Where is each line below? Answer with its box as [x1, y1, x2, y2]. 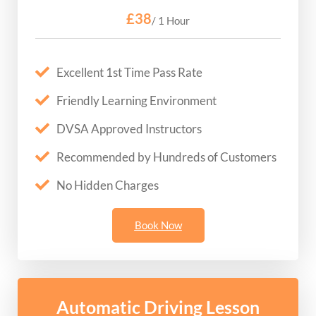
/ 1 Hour [152, 13, 190, 27]
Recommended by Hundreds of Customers [56, 149, 276, 164]
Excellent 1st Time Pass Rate [56, 64, 202, 80]
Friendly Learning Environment [56, 92, 217, 108]
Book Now [134, 218, 182, 231]
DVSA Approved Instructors [56, 121, 202, 136]
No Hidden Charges [56, 177, 159, 193]
